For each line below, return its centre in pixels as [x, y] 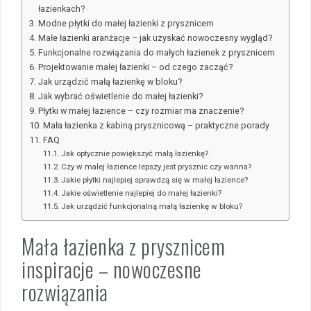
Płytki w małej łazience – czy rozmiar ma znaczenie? [141, 111]
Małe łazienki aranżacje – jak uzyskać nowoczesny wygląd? [155, 38]
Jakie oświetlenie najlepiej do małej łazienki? [142, 193]
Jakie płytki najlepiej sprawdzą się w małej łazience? [155, 180]
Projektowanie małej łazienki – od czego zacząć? [135, 67]
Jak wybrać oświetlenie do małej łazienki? [120, 96]
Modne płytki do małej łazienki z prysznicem [126, 24]
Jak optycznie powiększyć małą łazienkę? [135, 154]
